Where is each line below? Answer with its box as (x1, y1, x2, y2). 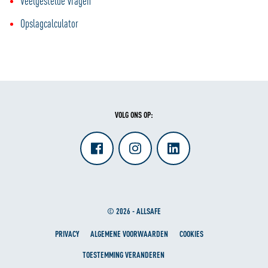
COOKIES (179, 229, 203, 239)
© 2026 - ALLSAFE (107, 206, 161, 217)
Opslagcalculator (20, 17, 78, 31)
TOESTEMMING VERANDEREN (83, 249, 165, 260)
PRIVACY (55, 229, 79, 239)
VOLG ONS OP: (115, 109, 153, 120)
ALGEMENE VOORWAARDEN (90, 229, 168, 239)
